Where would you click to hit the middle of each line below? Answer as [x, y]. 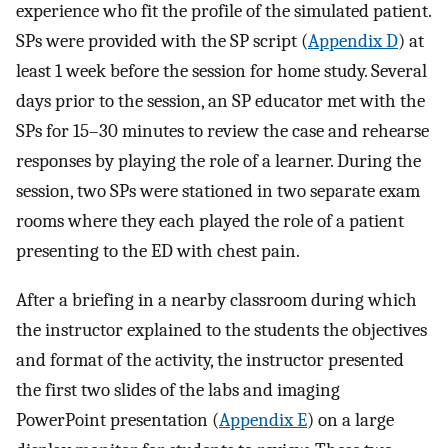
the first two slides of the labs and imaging [178, 389]
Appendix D [353, 40]
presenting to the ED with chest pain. [158, 250]
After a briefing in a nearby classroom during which [216, 299]
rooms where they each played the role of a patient [210, 220]
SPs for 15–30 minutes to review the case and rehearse [222, 130]
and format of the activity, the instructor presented [210, 359]
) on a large [350, 419]
